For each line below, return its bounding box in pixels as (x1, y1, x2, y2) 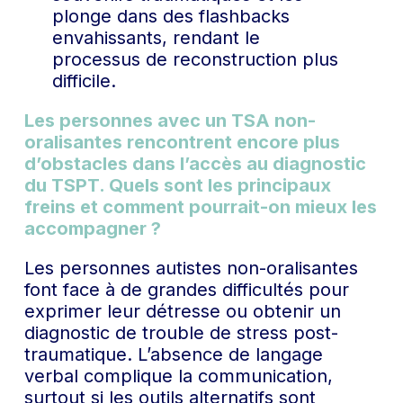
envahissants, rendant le (52, 26, 261, 49)
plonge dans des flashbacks (52, 4, 291, 27)
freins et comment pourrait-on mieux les (23, 195, 377, 218)
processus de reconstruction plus (52, 48, 339, 70)
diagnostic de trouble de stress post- (23, 321, 338, 344)
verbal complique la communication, (23, 364, 333, 387)
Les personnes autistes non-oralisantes (23, 256, 358, 279)
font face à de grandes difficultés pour (23, 278, 349, 300)
